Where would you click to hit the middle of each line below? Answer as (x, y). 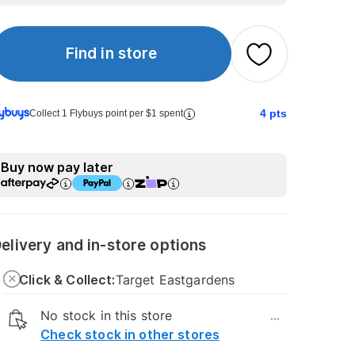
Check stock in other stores (130, 334)
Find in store (111, 53)
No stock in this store (107, 315)
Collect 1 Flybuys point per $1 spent (107, 113)
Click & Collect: (67, 280)
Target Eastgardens (175, 280)
